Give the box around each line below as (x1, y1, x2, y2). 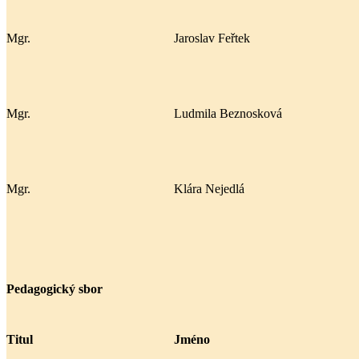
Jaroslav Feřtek (174, 30, 250, 45)
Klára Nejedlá (174, 181, 244, 196)
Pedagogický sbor (6, 282, 103, 296)
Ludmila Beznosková (174, 106, 282, 120)
